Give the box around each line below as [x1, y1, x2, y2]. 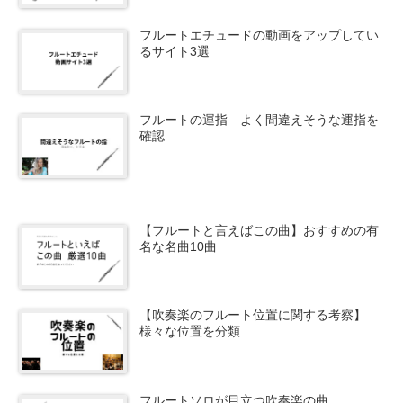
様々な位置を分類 [139, 324, 241, 339]
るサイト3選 [139, 43, 210, 58]
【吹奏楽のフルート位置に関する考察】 [139, 308, 367, 323]
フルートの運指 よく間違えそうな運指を [139, 112, 380, 127]
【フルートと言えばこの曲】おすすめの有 [139, 223, 380, 238]
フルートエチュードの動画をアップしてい [139, 27, 380, 42]
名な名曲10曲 [139, 239, 218, 255]
